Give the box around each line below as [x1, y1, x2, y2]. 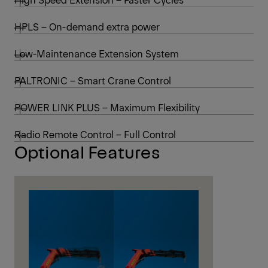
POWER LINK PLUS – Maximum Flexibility [14, 100, 200, 114]
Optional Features [14, 140, 160, 163]
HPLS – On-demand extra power [14, 20, 160, 33]
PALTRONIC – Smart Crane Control [14, 74, 171, 87]
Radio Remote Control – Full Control [14, 127, 176, 141]
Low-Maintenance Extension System [14, 47, 179, 60]
